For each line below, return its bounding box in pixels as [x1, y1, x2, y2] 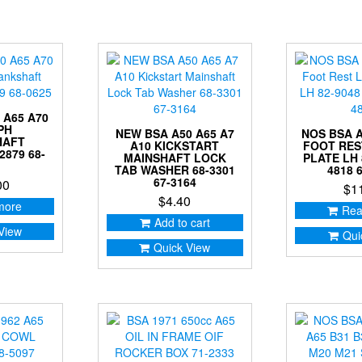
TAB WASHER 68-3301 [114, 161, 235, 178]
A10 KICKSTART [130, 137, 220, 154]
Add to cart [154, 213, 210, 230]
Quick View [154, 238, 211, 255]
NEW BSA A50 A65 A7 [115, 124, 234, 141]
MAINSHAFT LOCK [123, 149, 226, 166]
